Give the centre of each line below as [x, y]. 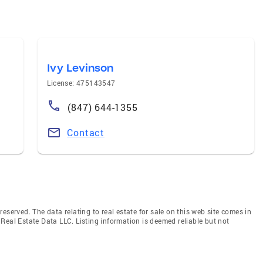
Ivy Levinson [80, 68]
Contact [86, 132]
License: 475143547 [81, 82]
